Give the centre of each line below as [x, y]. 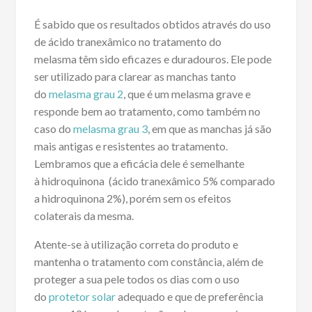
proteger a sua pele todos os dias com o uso [136, 279]
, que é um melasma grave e [187, 94]
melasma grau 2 [86, 94]
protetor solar [81, 297]
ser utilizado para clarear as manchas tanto [135, 77]
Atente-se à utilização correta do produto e [136, 244]
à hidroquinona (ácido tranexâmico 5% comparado [154, 181]
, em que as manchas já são [209, 129]
